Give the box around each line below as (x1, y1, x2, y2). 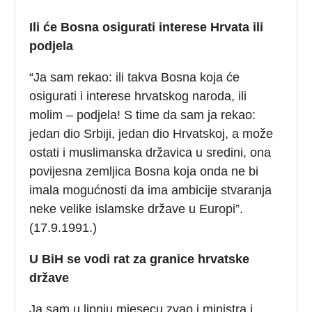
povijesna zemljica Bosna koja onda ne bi (29, 164, 259, 178)
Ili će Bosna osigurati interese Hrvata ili (29, 19, 264, 34)
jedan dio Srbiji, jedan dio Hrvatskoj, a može (29, 126, 274, 141)
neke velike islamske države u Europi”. (29, 201, 244, 216)
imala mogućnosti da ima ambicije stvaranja (29, 182, 272, 197)
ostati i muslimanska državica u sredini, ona (29, 145, 272, 159)
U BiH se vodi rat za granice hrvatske (29, 251, 250, 266)
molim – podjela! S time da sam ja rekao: (29, 107, 256, 122)
